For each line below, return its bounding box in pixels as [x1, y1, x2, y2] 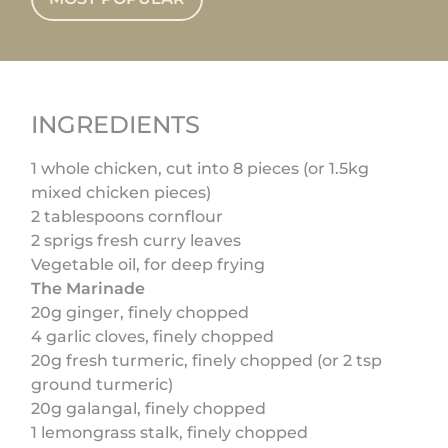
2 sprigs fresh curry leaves [31, 230, 242, 250]
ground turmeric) [31, 374, 174, 394]
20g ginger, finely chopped [31, 302, 250, 322]
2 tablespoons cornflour [31, 206, 224, 226]
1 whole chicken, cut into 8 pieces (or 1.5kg [31, 158, 370, 178]
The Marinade [31, 278, 146, 298]
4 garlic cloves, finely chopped [31, 326, 275, 346]
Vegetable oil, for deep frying [31, 254, 266, 274]
